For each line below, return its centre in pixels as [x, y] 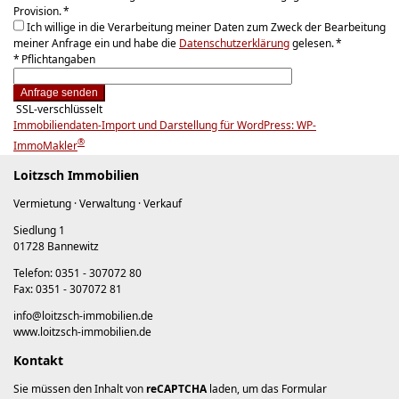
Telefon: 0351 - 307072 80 [77, 273]
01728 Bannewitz [56, 246]
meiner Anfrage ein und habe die [96, 44]
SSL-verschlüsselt [58, 110]
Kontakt [38, 360]
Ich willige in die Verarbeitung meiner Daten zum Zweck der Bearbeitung [206, 28]
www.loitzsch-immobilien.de [82, 331]
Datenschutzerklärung [234, 44]
